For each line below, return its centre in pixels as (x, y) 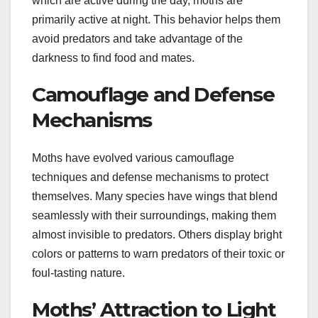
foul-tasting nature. (78, 273)
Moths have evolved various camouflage (133, 158)
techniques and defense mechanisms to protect (150, 177)
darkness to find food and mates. (113, 57)
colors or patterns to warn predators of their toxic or (158, 254)
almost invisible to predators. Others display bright (157, 235)
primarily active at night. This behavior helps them (156, 19)
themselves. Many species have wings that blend (155, 197)
